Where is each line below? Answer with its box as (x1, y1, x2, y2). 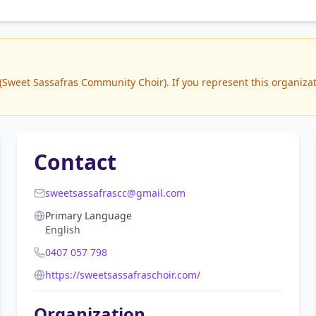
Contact (34, 147, 116, 176)
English (45, 223, 80, 236)
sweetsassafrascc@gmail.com (45, 186, 186, 200)
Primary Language (45, 209, 132, 222)
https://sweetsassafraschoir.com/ (45, 268, 200, 281)
